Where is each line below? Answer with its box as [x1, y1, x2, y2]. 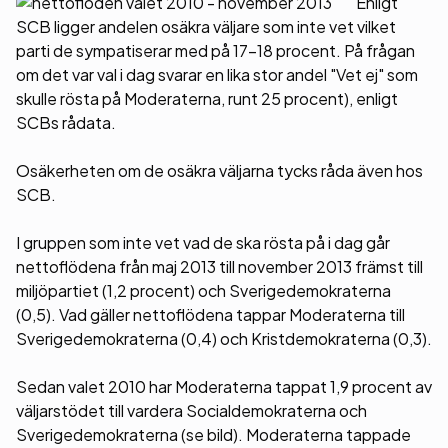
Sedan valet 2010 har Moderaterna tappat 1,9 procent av [16, 376, 432, 397]
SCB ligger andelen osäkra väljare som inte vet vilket [16, 16, 396, 37]
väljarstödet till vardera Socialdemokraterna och [16, 400, 367, 421]
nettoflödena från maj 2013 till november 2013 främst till [16, 256, 423, 277]
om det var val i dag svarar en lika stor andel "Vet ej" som [16, 64, 418, 85]
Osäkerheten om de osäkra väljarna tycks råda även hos [16, 160, 423, 181]
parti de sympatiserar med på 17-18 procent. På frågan [16, 40, 415, 61]
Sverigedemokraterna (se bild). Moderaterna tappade [16, 424, 411, 445]
